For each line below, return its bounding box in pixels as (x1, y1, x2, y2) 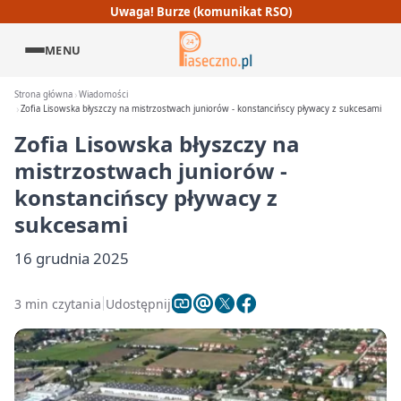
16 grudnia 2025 (14, 248, 129, 269)
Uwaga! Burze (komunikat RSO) (109, 3, 292, 20)
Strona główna (14, 89, 73, 100)
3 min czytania (14, 294, 101, 312)
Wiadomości (79, 89, 129, 100)
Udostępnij (106, 294, 171, 312)
